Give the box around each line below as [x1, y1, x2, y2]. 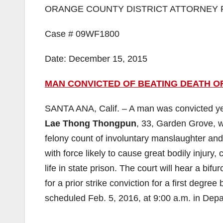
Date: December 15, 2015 [45, 54, 147, 64]
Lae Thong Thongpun [45, 118, 136, 128]
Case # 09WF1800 [45, 29, 119, 39]
